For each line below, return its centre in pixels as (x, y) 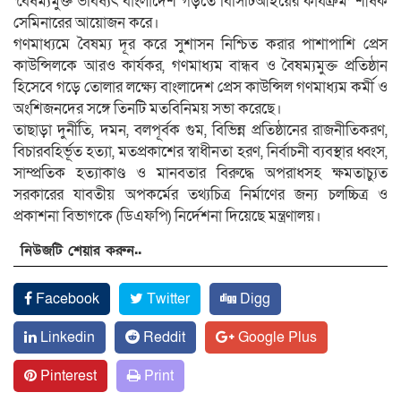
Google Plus (276, 337)
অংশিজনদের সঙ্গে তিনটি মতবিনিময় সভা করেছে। (148, 108)
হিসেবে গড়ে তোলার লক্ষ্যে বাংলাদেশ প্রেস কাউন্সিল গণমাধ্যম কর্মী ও (200, 87)
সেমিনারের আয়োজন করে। (86, 22)
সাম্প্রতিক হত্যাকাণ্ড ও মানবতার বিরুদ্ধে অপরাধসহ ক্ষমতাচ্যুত (200, 173)
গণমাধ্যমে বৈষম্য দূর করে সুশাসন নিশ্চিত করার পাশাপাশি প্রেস (200, 44)
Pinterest (67, 375)
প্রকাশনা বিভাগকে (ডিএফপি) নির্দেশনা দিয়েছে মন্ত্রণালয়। (167, 216)
